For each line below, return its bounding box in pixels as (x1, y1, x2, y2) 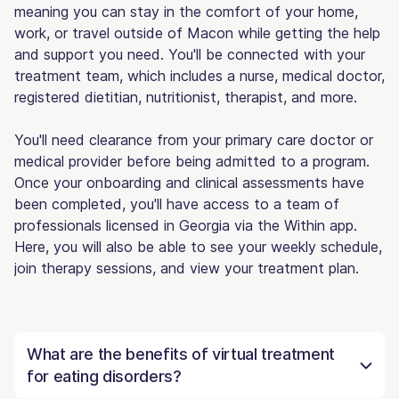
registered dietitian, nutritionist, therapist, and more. (14, 87, 357, 106)
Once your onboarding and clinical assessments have (14, 173, 364, 191)
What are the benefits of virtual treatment (27, 344, 335, 363)
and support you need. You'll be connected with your (14, 45, 365, 63)
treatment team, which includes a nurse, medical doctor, (14, 66, 385, 85)
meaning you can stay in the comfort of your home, (14, 2, 358, 20)
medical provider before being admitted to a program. (14, 151, 370, 170)
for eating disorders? (27, 366, 182, 386)
